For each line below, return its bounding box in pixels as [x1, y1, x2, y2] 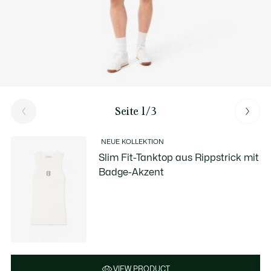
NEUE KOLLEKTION [101, 139, 165, 145]
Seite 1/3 [115, 104, 156, 118]
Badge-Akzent [99, 168, 165, 177]
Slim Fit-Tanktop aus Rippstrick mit [99, 153, 260, 163]
